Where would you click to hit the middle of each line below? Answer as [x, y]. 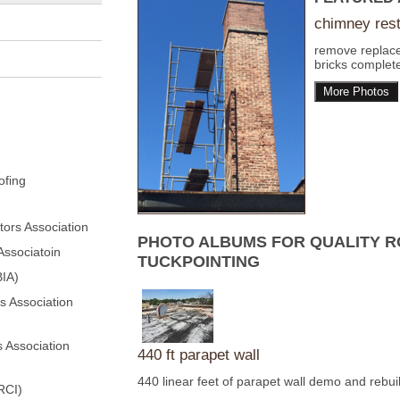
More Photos [356, 92]
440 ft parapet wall [199, 354]
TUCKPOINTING [199, 262]
